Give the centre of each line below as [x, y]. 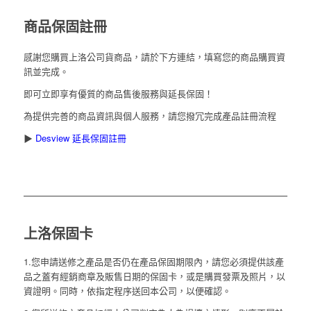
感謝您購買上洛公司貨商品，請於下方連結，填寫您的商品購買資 [154, 57]
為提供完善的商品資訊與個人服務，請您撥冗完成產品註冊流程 [150, 116]
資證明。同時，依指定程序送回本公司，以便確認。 [127, 291]
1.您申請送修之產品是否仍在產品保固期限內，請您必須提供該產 [153, 262]
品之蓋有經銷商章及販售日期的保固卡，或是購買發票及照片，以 [154, 276]
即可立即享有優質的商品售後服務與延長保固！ [118, 94]
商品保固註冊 [65, 26]
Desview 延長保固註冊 [81, 138]
